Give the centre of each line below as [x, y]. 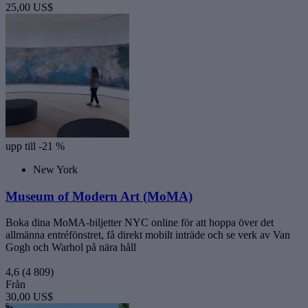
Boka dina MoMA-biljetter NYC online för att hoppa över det [140, 223]
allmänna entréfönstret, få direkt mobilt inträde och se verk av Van [148, 235]
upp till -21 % [35, 146]
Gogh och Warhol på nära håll [71, 247]
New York [55, 169]
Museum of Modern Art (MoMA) [99, 196]
